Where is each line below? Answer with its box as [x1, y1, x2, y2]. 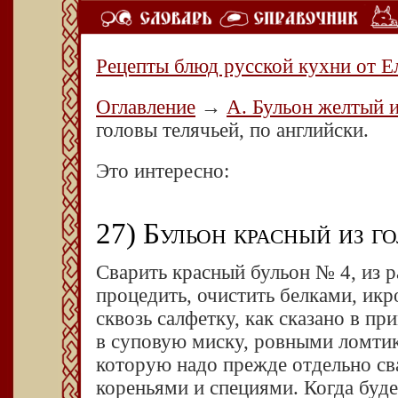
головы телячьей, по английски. [96, 119, 369, 141]
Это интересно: [96, 160, 229, 182]
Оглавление [96, 96, 195, 118]
